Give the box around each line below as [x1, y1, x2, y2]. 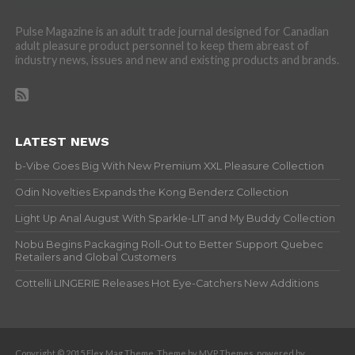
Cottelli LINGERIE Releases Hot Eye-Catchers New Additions [14, 277, 319, 289]
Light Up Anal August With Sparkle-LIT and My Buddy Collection [14, 212, 335, 224]
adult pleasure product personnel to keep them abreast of [14, 38, 309, 52]
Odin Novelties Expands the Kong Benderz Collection [14, 185, 288, 198]
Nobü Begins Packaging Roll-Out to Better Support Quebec [14, 238, 323, 250]
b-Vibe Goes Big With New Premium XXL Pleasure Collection [14, 159, 324, 172]
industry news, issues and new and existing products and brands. [14, 52, 339, 67]
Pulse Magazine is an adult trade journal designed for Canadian [14, 24, 329, 38]
